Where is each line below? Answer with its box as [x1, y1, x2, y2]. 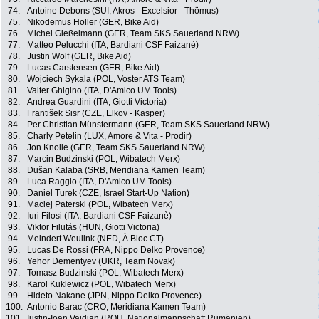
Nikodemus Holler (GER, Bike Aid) [27, 17, 159, 28]
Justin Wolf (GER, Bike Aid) [27, 51, 131, 62]
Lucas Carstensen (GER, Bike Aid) [27, 63, 159, 73]
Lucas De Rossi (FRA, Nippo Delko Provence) [27, 245, 205, 256]
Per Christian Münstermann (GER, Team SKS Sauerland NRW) [27, 120, 270, 130]
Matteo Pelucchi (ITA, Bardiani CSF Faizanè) [27, 40, 199, 51]
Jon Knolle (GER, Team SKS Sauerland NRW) [27, 142, 205, 153]
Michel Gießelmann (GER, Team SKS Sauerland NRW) [27, 28, 239, 39]
